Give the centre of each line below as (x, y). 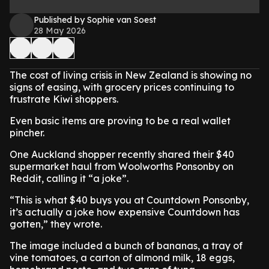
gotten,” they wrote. (56, 224)
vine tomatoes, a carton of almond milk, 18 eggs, (122, 258)
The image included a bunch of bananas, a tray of (126, 246)
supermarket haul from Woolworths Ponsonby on (122, 166)
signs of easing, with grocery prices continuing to (122, 87)
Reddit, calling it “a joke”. (69, 178)
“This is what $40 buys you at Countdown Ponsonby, (129, 200)
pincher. (27, 133)
